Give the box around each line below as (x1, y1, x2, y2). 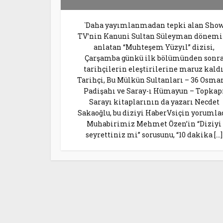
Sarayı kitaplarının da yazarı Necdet (89, 97, 220, 107)
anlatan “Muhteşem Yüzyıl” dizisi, (94, 42, 215, 52)
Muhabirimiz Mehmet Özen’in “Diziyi (87, 119, 222, 128)
